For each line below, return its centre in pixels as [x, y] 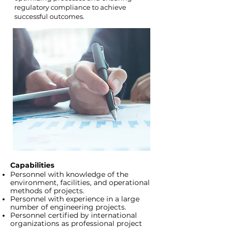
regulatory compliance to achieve [70, 7]
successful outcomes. [49, 16]
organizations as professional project [76, 223]
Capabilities [32, 165]
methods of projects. [47, 191]
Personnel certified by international [74, 215]
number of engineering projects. [68, 207]
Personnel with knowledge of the [69, 174]
